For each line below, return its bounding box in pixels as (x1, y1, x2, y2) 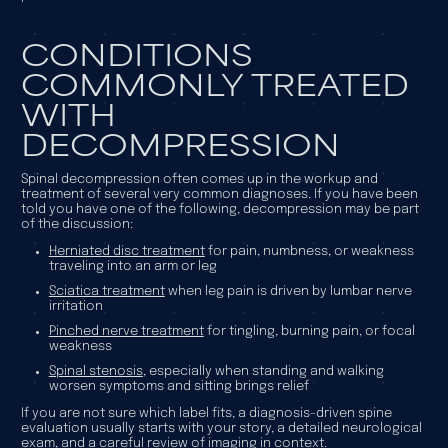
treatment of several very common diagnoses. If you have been (20, 187, 418, 201)
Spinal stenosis (48, 364, 143, 378)
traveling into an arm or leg (48, 259, 217, 273)
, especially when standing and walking (142, 364, 384, 378)
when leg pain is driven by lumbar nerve (164, 284, 412, 298)
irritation (48, 299, 103, 313)
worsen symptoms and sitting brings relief (48, 379, 309, 393)
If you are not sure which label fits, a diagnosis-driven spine (20, 406, 392, 420)
